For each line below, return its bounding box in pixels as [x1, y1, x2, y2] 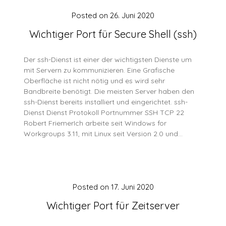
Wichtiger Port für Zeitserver [46, 199, 180, 212]
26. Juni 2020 [110, 11, 154, 20]
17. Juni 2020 [110, 182, 154, 192]
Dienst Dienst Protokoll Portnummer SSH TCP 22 [24, 108, 185, 117]
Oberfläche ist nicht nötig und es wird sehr [24, 76, 165, 85]
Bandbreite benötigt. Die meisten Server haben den [24, 87, 195, 96]
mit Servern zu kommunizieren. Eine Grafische [24, 66, 175, 75]
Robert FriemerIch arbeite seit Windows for [24, 119, 167, 128]
